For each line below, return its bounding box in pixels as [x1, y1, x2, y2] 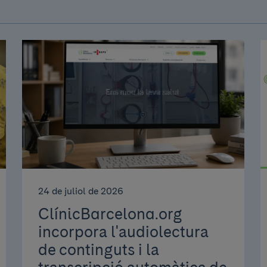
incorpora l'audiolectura [38, 222, 209, 241]
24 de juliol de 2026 [38, 185, 124, 197]
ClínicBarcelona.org [38, 204, 183, 223]
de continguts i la [38, 240, 159, 259]
